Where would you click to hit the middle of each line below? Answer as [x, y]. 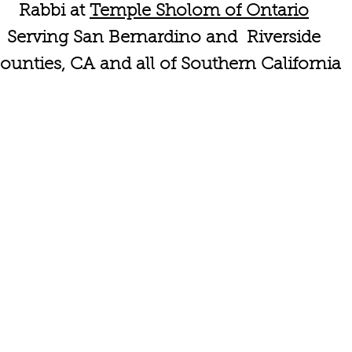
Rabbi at [54, 12]
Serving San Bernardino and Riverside [164, 38]
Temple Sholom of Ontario [199, 12]
